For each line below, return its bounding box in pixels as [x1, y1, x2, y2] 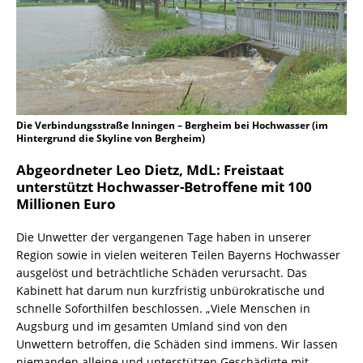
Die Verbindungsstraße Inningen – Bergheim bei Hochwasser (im [16, 118, 328, 133]
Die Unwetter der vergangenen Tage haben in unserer [16, 229, 311, 246]
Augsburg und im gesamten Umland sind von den [16, 318, 288, 335]
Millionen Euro [16, 194, 116, 214]
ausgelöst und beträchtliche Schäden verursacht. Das [16, 265, 307, 281]
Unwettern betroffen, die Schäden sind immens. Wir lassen [16, 336, 338, 352]
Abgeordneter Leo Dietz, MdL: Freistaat [16, 160, 284, 180]
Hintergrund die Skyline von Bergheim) [16, 131, 205, 146]
